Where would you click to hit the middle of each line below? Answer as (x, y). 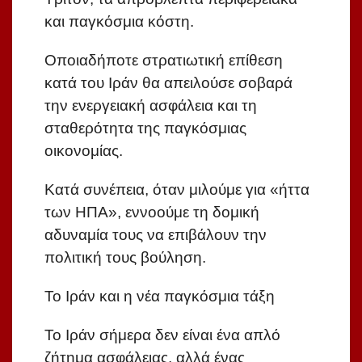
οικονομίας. (84, 151)
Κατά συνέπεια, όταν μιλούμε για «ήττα (177, 190)
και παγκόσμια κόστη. (119, 22)
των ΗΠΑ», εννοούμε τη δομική (152, 213)
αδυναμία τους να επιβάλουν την (156, 235)
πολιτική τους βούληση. (125, 258)
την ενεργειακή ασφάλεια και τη (151, 106)
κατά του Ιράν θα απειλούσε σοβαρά (168, 83)
